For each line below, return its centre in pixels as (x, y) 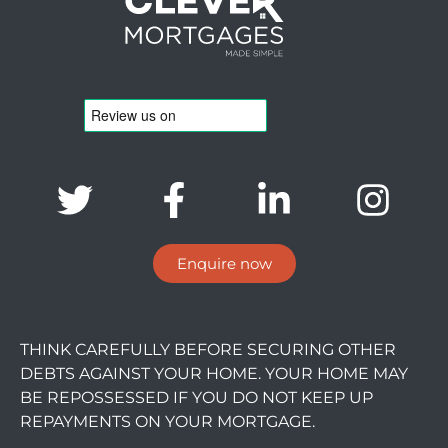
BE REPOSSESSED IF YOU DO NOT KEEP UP (196, 397)
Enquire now (224, 263)
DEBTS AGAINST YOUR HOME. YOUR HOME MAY (214, 373)
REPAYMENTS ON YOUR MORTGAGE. (167, 421)
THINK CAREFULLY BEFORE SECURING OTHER (208, 349)
